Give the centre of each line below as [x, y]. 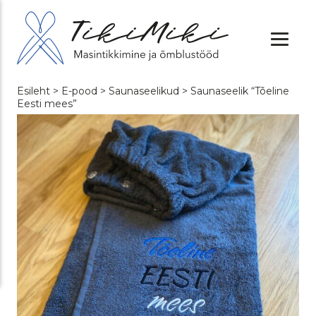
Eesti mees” [47, 103]
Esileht [34, 91]
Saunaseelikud [144, 91]
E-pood [79, 91]
